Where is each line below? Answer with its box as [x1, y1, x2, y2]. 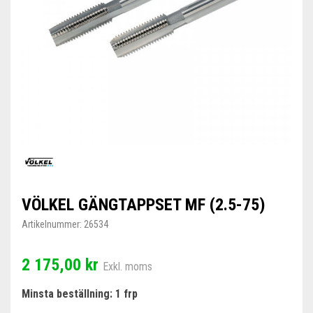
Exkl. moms [103, 260, 152, 273]
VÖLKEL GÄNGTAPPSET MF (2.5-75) [22, 195, 265, 214]
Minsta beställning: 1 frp [22, 287, 138, 300]
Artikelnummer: [22, 219, 82, 230]
